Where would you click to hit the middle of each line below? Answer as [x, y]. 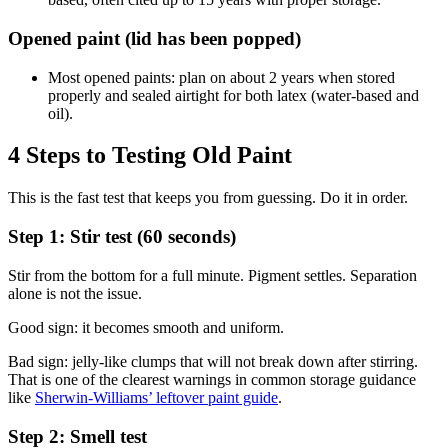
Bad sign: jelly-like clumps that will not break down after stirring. [213, 361]
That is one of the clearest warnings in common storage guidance [212, 379]
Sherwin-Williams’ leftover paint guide [156, 397]
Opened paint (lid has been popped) [154, 38]
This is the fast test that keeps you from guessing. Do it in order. [208, 198]
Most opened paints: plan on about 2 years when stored [221, 77]
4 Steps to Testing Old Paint [150, 155]
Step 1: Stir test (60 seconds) [122, 237]
